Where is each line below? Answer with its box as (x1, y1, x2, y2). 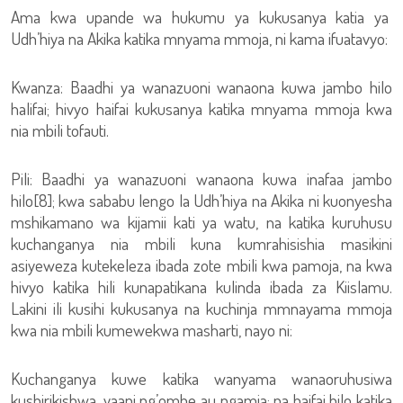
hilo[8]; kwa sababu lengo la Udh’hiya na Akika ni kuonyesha (11, 189, 392, 211)
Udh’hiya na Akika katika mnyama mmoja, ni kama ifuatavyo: (11, 27, 388, 49)
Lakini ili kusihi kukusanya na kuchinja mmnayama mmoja (11, 297, 392, 319)
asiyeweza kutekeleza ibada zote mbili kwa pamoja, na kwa (11, 254, 392, 276)
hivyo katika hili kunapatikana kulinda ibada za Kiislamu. (11, 275, 392, 298)
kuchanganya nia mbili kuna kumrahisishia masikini (11, 232, 392, 255)
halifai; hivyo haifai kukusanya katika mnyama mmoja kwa (11, 97, 392, 120)
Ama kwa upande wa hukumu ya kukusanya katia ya (11, 5, 392, 28)
